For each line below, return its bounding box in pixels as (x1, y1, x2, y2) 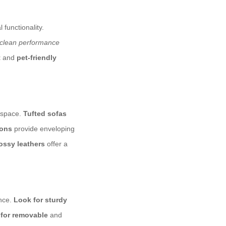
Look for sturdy (14, 196, 67, 204)
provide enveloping (12, 125, 75, 133)
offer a (45, 140, 68, 148)
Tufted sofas (23, 109, 67, 118)
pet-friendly (17, 53, 56, 62)
